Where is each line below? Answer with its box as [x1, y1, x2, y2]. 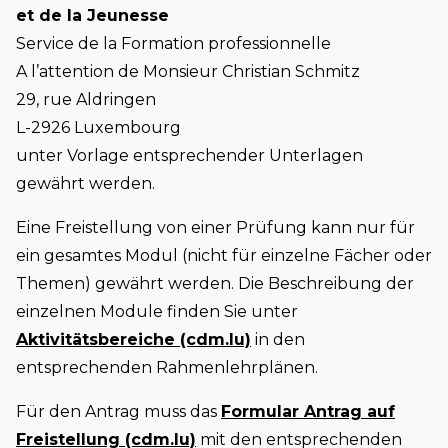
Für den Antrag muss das [16, 402, 221, 422]
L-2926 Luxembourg [16, 118, 181, 138]
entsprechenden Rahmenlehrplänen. [16, 358, 318, 378]
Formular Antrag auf [221, 402, 395, 422]
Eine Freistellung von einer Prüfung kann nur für [16, 218, 415, 238]
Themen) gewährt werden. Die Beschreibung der [16, 274, 414, 294]
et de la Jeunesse [16, 6, 174, 26]
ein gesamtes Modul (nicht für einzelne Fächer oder [16, 246, 432, 266]
